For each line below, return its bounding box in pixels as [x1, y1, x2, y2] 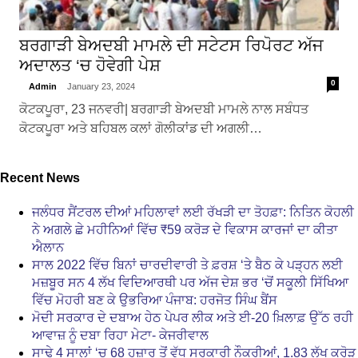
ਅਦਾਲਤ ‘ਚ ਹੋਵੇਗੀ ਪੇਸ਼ [18, 55, 161, 74]
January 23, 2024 [66, 81, 135, 91]
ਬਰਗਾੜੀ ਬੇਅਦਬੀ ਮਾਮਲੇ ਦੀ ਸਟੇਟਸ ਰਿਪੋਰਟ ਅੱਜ [18, 35, 324, 54]
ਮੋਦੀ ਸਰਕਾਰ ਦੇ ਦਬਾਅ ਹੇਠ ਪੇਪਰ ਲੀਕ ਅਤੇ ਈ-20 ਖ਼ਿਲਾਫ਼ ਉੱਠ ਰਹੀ [32, 310, 353, 324]
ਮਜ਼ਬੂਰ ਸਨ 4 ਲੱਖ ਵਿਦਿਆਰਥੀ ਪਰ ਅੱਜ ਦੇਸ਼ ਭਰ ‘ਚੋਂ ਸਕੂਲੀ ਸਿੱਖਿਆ [32, 275, 348, 289]
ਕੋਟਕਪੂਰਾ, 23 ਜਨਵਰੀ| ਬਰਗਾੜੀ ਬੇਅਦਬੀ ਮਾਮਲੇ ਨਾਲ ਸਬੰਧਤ [18, 101, 308, 116]
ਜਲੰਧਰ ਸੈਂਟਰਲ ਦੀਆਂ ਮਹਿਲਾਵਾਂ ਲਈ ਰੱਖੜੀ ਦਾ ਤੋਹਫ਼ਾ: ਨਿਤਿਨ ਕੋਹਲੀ [32, 205, 354, 219]
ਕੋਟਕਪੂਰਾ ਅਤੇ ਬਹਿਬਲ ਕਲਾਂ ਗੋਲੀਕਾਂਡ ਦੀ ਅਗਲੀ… [18, 121, 262, 135]
